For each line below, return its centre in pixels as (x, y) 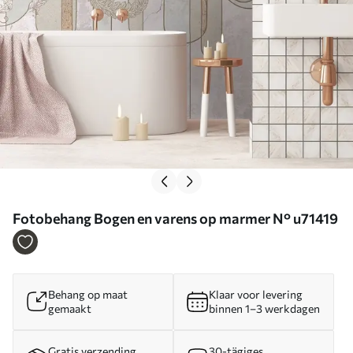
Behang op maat (88, 294)
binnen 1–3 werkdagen (264, 308)
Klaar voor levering (256, 294)
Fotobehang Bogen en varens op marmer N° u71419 (175, 218)
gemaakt (70, 308)
